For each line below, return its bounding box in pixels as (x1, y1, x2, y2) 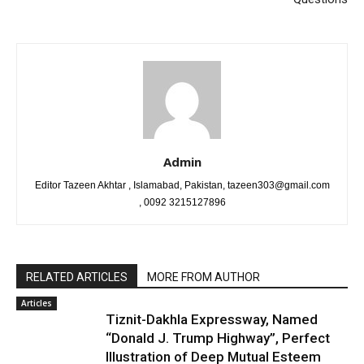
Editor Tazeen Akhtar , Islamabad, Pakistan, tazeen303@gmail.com (34, 180, 330, 191)
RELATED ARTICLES (26, 271, 128, 284)
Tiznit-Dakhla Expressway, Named (106, 311, 318, 327)
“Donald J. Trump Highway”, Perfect (106, 330, 330, 346)
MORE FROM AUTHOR (147, 271, 260, 284)
